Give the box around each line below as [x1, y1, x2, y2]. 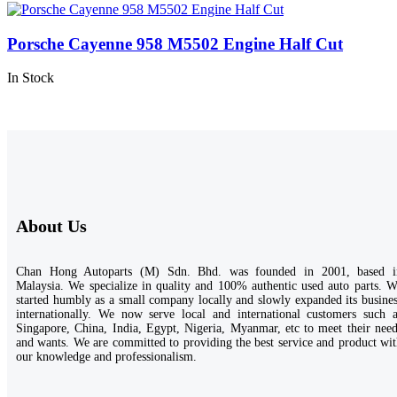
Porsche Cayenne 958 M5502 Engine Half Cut [7, 34, 343, 53]
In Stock [7, 70, 54, 86]
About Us [16, 216, 87, 237]
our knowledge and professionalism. [16, 350, 197, 364]
